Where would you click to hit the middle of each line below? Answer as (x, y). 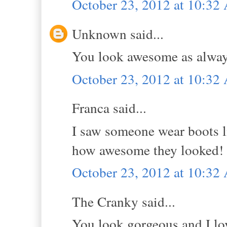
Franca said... (109, 108)
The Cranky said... (124, 201)
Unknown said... (118, 33)
